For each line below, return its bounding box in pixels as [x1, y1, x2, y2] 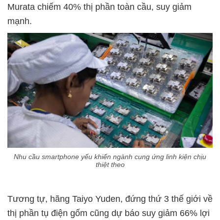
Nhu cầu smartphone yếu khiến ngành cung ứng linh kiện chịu [14, 153, 206, 161]
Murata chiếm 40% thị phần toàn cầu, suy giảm [7, 1, 192, 12]
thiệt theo [95, 161, 125, 169]
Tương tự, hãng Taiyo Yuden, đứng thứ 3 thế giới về [7, 194, 213, 204]
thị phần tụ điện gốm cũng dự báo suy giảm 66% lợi [7, 208, 210, 219]
